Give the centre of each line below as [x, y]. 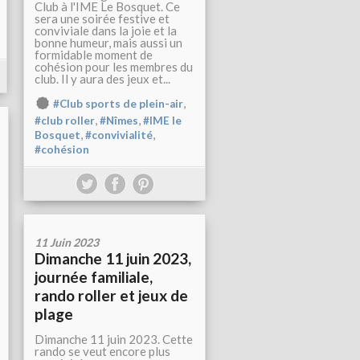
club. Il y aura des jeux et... [102, 79]
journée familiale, [94, 277]
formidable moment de [94, 55]
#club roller [65, 121]
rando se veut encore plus [102, 351]
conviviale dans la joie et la [106, 31]
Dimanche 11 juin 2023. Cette [114, 339]
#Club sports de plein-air [118, 104]
